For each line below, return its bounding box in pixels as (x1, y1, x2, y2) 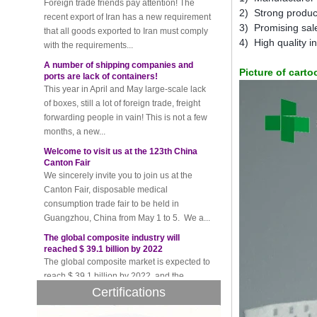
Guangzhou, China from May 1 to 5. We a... (44, 190, 210, 200)
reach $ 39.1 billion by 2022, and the (44, 248, 184, 258)
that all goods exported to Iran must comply (44, 4, 208, 13)
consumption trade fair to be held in (44, 176, 179, 186)
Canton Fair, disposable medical (44, 162, 168, 172)
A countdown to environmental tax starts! (44, 296, 210, 306)
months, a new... (44, 104, 105, 114)
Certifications (92, 285, 166, 299)
